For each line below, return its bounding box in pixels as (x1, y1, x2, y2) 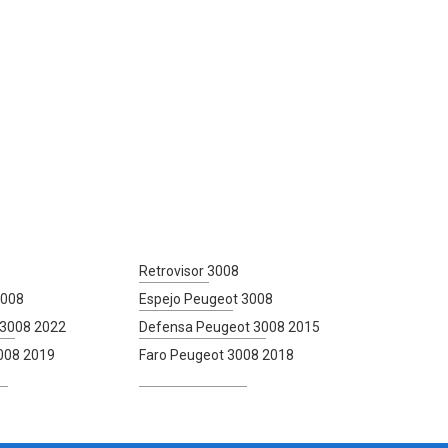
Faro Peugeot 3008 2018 (138, 346, 294, 363)
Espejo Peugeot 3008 (138, 290, 273, 307)
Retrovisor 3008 (138, 262, 239, 279)
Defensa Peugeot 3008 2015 (138, 318, 320, 335)
